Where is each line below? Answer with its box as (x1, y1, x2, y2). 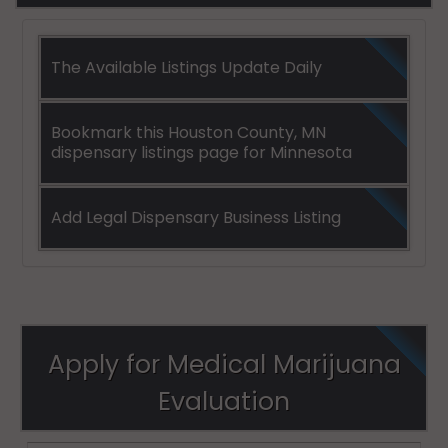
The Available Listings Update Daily (51, 55, 322, 79)
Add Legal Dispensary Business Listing (51, 205, 341, 229)
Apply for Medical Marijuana (47, 346, 401, 382)
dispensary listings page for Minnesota (51, 140, 352, 164)
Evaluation (158, 383, 290, 419)
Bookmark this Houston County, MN (51, 120, 326, 144)
